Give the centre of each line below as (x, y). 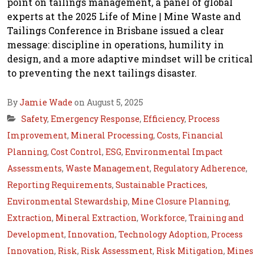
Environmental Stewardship (67, 202)
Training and (216, 218)
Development (36, 235)
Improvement (37, 136)
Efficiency (164, 119)
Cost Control (76, 152)
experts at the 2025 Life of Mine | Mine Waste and (124, 16)
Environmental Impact (174, 152)
